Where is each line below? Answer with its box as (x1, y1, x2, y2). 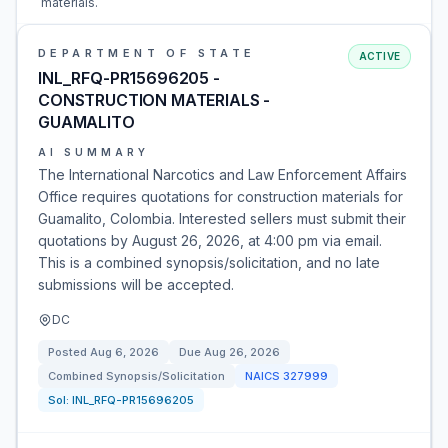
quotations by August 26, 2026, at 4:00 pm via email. (38, 232, 382, 249)
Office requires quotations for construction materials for (38, 188, 403, 205)
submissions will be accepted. (38, 276, 234, 293)
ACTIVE (358, 50, 400, 62)
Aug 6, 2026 (90, 345, 159, 359)
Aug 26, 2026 (204, 345, 280, 359)
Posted (48, 345, 90, 359)
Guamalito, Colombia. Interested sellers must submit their (38, 210, 406, 227)
